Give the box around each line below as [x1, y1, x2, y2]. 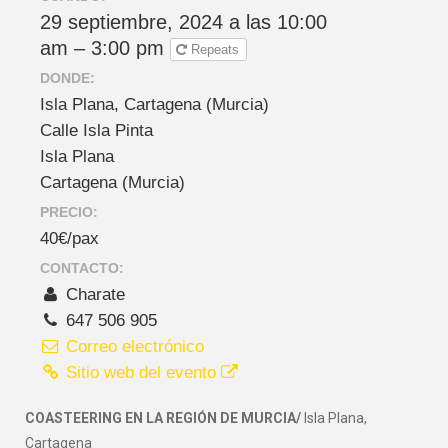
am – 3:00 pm [40, 36, 170, 59]
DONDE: [40, 69, 95, 86]
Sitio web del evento [61, 363, 222, 382]
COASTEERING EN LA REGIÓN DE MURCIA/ [25, 410, 304, 427]
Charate [61, 285, 126, 304]
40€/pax [40, 229, 99, 248]
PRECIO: [40, 204, 98, 221]
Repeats [191, 41, 243, 57]
